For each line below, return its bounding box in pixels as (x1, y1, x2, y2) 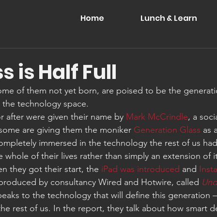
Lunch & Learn (140, 13, 197, 24)
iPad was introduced (101, 164, 180, 174)
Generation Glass (134, 124, 201, 135)
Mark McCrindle (126, 111, 188, 122)
